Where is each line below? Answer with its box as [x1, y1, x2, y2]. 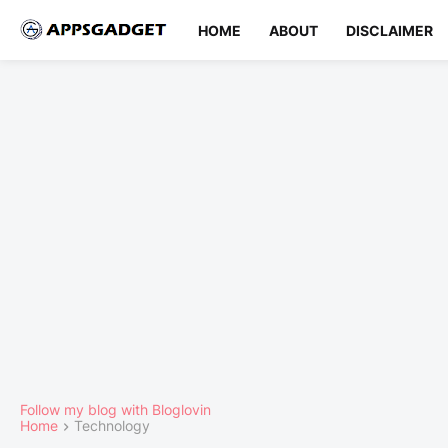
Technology [74, 417, 150, 434]
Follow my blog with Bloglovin [20, 401, 211, 418]
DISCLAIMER [346, 21, 433, 39]
